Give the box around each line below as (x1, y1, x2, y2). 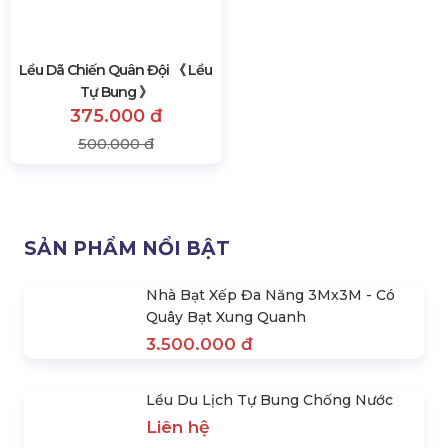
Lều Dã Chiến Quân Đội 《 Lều (19, 163, 213, 182)
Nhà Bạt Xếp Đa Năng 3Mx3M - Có (146, 388, 395, 407)
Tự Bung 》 (79, 185, 152, 204)
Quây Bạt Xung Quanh (146, 410, 306, 429)
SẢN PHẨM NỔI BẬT (24, 339, 230, 363)
